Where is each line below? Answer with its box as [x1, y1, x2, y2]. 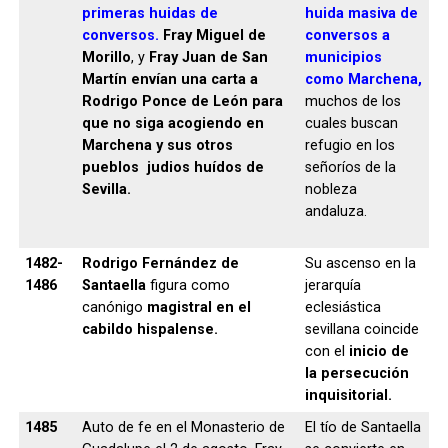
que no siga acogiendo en [81, 114, 264, 132]
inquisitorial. [304, 386, 392, 404]
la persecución [304, 364, 409, 382]
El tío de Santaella [304, 418, 421, 436]
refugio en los [304, 136, 395, 154]
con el [304, 342, 349, 360]
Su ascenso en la [304, 254, 416, 272]
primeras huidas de [81, 4, 218, 22]
